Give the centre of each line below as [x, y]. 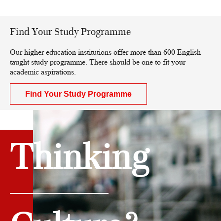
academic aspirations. [43, 72]
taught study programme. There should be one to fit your [98, 62]
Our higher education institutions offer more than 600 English [105, 52]
